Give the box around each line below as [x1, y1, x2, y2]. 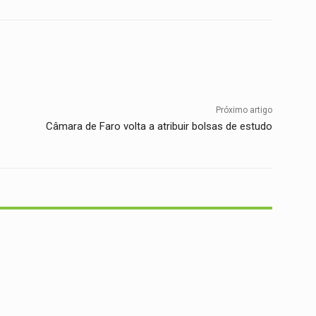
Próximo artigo [215, 105, 272, 116]
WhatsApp [124, 50, 166, 61]
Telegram [223, 50, 263, 61]
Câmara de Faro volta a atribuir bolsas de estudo [45, 120, 272, 133]
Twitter [37, 50, 68, 61]
